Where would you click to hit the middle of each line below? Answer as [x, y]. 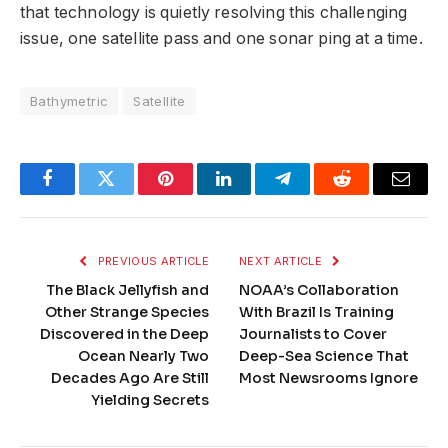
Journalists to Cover [313, 334]
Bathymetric [69, 101]
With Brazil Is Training [316, 312]
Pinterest [195, 193]
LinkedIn [255, 193]
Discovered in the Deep [124, 334]
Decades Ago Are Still [130, 378]
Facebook [80, 193]
